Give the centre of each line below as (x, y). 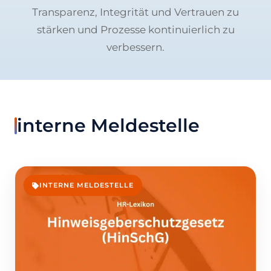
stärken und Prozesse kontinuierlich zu (135, 29)
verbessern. (135, 47)
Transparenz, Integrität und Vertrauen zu (135, 12)
